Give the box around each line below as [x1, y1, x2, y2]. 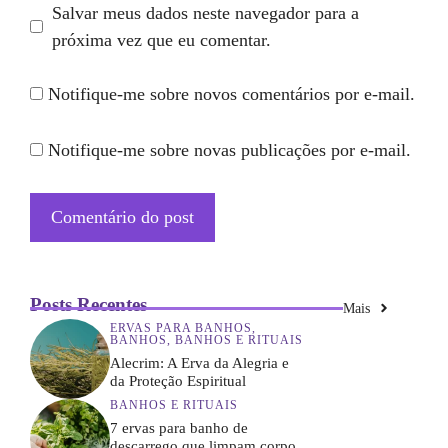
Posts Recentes [30, 293, 147, 315]
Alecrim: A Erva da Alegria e [110, 355, 289, 372]
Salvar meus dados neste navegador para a [52, 2, 359, 23]
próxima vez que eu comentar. [52, 29, 271, 50]
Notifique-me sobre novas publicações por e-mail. [48, 139, 411, 160]
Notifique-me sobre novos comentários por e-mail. [48, 83, 415, 104]
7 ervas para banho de [110, 420, 248, 437]
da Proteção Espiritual [110, 373, 246, 390]
